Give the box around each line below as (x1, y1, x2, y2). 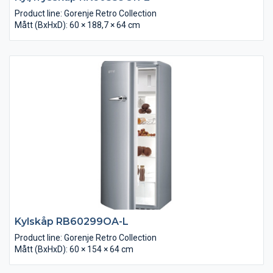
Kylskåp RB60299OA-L (15, 215, 129, 227)
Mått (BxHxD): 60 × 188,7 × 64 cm (15, 19, 140, 30)
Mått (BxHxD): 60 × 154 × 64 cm (15, 244, 133, 254)
